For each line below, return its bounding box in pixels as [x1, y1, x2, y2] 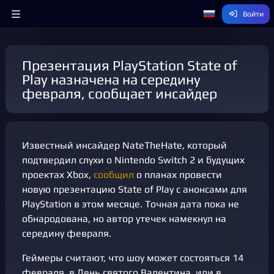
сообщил [94, 169, 136, 180]
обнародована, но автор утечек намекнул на [22, 213, 226, 224]
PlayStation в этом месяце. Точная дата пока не [22, 198, 239, 210]
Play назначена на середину [22, 71, 201, 87]
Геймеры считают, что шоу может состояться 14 [22, 252, 243, 264]
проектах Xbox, [22, 169, 94, 180]
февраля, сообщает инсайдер [22, 85, 217, 102]
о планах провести [136, 169, 222, 180]
